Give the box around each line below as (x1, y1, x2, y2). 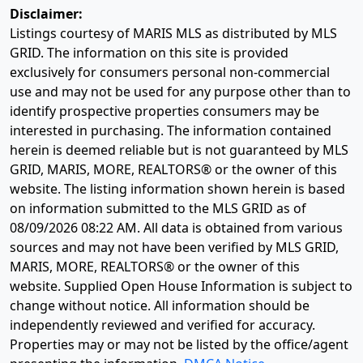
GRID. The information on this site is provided (10, 44, 288, 62)
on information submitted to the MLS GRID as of (10, 199, 306, 218)
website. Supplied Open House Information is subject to (10, 277, 352, 296)
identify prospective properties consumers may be (10, 102, 319, 121)
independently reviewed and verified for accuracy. (10, 316, 315, 335)
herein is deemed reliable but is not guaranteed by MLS (10, 141, 348, 160)
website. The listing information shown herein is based (10, 180, 345, 199)
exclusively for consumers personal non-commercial (10, 63, 330, 82)
